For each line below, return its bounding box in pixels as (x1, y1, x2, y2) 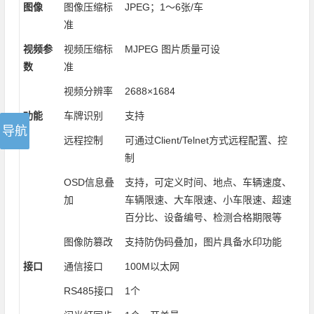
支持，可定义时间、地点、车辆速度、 (124, 177, 292, 189)
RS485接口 (63, 285, 114, 297)
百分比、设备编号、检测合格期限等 (124, 212, 282, 224)
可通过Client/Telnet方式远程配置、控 (124, 135, 287, 146)
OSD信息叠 (63, 177, 114, 189)
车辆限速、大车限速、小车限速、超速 (124, 194, 292, 206)
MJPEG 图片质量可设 (124, 43, 220, 55)
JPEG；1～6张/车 (124, 1, 203, 13)
